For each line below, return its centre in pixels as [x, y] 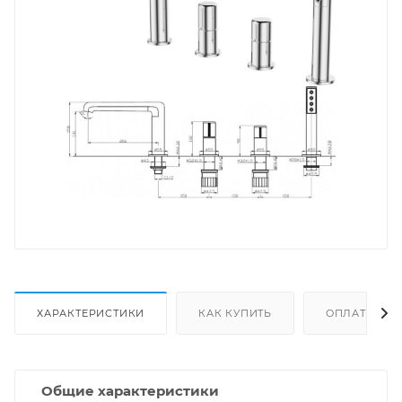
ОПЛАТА [350, 313]
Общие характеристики [130, 390]
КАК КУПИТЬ [236, 313]
